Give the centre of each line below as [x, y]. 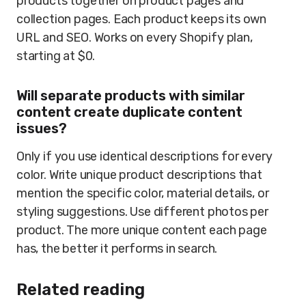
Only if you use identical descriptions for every [144, 156]
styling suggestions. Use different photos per [142, 212]
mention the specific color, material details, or [143, 193]
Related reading [81, 290]
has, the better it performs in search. [117, 249]
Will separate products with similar [131, 96]
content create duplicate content [129, 112]
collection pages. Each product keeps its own [142, 19]
